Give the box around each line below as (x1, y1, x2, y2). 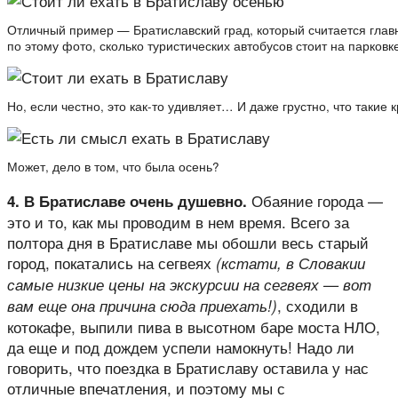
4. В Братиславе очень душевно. (7, 190, 247, 211)
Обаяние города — (247, 189, 383, 211)
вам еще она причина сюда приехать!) (7, 295, 277, 316)
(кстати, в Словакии (216, 252, 365, 274)
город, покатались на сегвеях (7, 251, 216, 274)
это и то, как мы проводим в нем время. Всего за (7, 211, 349, 233)
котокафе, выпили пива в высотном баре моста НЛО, (7, 315, 380, 338)
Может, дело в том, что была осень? (7, 158, 219, 175)
